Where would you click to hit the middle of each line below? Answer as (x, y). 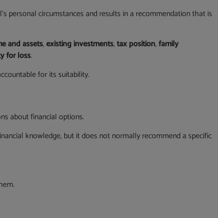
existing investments (80, 44)
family (169, 44)
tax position (136, 44)
